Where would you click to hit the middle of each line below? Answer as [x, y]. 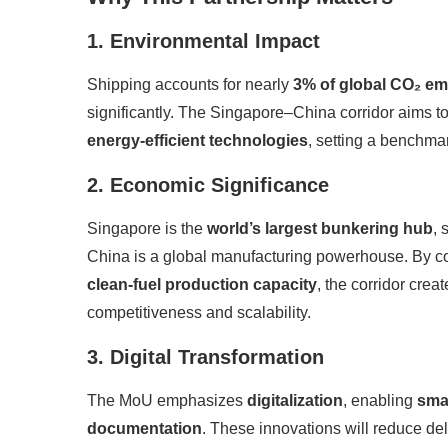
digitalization [295, 401]
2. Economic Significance [208, 185]
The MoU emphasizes [167, 401]
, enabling [380, 401]
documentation [144, 429]
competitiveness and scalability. [199, 313]
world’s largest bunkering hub [320, 229]
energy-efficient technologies [197, 141]
